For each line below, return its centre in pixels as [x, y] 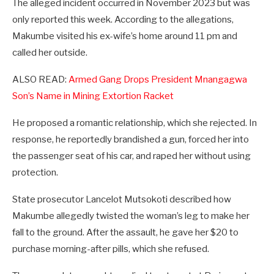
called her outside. [50, 53]
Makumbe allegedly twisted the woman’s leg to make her [131, 216]
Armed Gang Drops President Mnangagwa [158, 80]
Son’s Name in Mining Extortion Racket [93, 96]
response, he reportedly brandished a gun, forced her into [131, 140]
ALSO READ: [40, 80]
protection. [35, 173]
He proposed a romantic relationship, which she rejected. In [135, 123]
